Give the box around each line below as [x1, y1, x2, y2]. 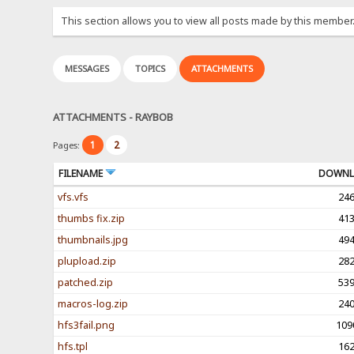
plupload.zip [57, 254, 116, 268]
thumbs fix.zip [57, 211, 125, 225]
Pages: [53, 139, 83, 152]
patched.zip [57, 275, 113, 289]
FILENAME [58, 166, 105, 180]
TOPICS [135, 62, 166, 75]
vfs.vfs [57, 190, 88, 204]
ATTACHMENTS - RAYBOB [53, 109, 174, 124]
